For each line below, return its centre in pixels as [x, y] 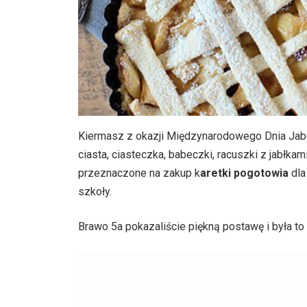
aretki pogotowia [244, 173]
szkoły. [95, 192]
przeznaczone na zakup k [139, 173]
